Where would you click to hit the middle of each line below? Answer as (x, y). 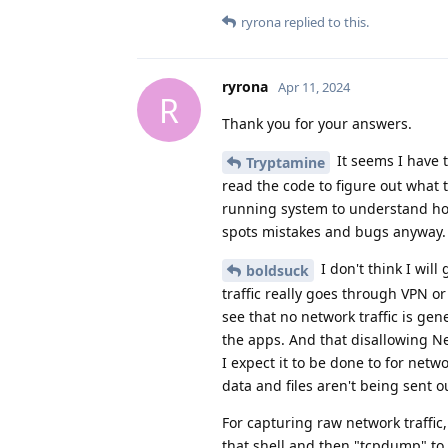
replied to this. (325, 22)
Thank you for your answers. (317, 124)
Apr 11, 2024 (314, 87)
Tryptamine (285, 162)
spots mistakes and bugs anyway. (334, 231)
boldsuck (277, 270)
